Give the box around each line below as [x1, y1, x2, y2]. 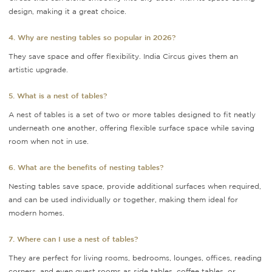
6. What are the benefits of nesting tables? [8, 163, 163, 172]
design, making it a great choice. [8, 7, 126, 16]
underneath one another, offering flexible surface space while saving [8, 124, 254, 132]
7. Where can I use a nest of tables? [8, 234, 138, 243]
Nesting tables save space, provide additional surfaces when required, [8, 182, 261, 191]
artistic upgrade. [8, 66, 68, 74]
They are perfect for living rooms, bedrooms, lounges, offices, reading [8, 254, 262, 262]
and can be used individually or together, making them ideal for [8, 195, 238, 204]
